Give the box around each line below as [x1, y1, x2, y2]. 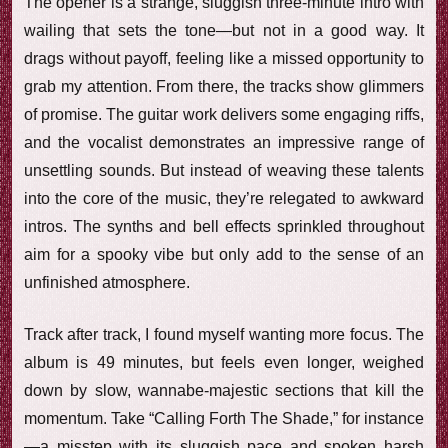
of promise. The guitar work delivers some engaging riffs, [24, 105, 424, 123]
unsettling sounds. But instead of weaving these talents [24, 161, 424, 179]
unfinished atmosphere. [24, 273, 190, 291]
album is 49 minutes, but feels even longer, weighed [24, 353, 424, 371]
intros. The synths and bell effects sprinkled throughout [24, 217, 424, 235]
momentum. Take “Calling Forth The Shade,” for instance [24, 409, 424, 427]
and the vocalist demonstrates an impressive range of [24, 133, 424, 151]
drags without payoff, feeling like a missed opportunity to [24, 49, 424, 67]
